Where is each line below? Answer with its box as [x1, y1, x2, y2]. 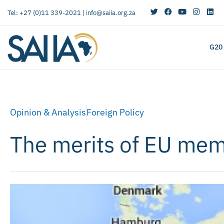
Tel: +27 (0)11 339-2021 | [7, 8, 86, 17]
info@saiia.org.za [86, 8, 135, 17]
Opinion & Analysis [10, 106, 86, 118]
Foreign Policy [86, 106, 144, 118]
